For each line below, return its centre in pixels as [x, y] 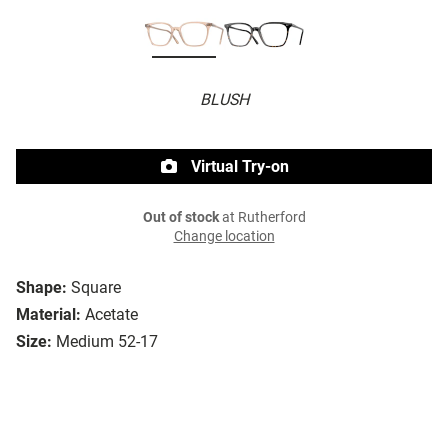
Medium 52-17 [107, 342]
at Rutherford [262, 218]
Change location [224, 237]
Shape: [41, 288]
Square [96, 288]
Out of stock [180, 218]
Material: [48, 315]
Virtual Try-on [238, 167]
